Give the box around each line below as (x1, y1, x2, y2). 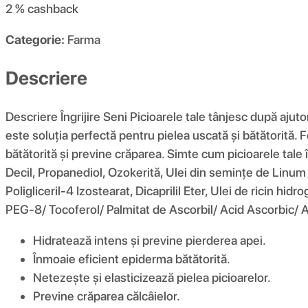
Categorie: (5, 32, 65, 47)
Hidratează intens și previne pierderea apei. (33, 232, 266, 247)
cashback (27, 1, 78, 16)
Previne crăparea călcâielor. (33, 288, 180, 303)
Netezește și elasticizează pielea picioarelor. (33, 269, 271, 285)
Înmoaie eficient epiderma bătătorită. (33, 251, 230, 266)
